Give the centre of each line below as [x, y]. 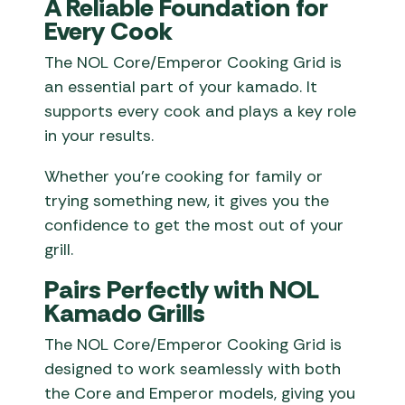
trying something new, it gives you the [187, 201]
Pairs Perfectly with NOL [182, 290]
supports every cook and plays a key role [201, 112]
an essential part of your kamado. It [181, 87]
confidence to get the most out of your [194, 226]
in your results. [99, 136]
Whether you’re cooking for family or [184, 177]
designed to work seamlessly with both [193, 369]
